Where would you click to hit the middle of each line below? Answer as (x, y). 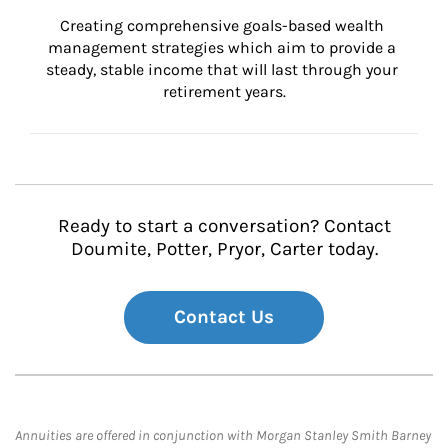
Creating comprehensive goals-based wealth (224, 25)
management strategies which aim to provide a (224, 47)
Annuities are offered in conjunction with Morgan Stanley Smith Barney (223, 435)
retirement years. (224, 91)
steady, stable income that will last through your (224, 69)
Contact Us (224, 317)
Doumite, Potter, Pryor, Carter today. (224, 249)
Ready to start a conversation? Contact (224, 226)
